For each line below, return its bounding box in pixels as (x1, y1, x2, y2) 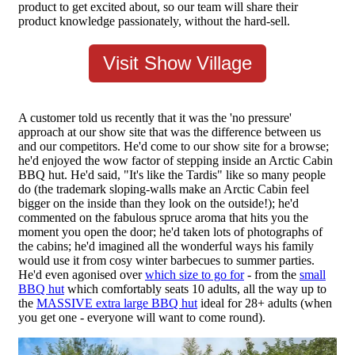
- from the (244, 268, 300, 282)
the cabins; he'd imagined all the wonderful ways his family (18, 239, 314, 254)
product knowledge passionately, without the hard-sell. (18, 14, 290, 29)
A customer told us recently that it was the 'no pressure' (18, 111, 292, 125)
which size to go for (145, 268, 244, 282)
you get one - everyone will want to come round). (18, 311, 265, 325)
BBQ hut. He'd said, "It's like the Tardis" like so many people (18, 168, 326, 182)
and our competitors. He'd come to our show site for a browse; (18, 139, 329, 154)
